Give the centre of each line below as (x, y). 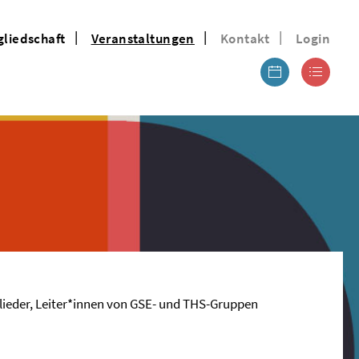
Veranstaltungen (143, 38)
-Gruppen (232, 304)
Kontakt (245, 38)
